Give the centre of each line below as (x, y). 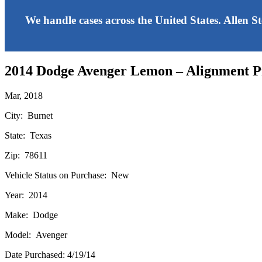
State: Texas (28, 135)
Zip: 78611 (26, 155)
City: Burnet (29, 115)
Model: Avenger (36, 235)
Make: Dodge (31, 215)
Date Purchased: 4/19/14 (50, 254)
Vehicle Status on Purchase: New (67, 175)
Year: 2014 (26, 195)
